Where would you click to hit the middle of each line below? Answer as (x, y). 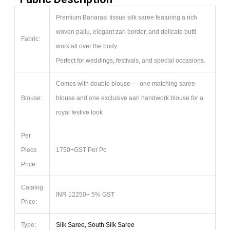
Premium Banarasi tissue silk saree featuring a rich (126, 18)
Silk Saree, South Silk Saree (95, 225)
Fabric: (30, 39)
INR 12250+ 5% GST (85, 195)
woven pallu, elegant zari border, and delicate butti (126, 32)
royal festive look (79, 113)
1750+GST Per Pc (81, 150)
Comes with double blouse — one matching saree (125, 84)
